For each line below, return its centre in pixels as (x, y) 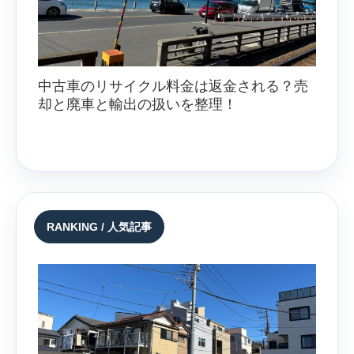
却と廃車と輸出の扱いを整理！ (137, 105)
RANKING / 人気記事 (99, 227)
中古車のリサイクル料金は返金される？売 (173, 87)
